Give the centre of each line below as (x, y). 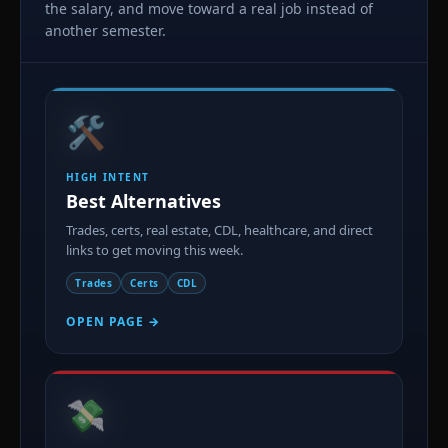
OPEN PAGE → (113, 321)
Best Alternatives (143, 200)
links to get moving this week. (154, 249)
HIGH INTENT (108, 176)
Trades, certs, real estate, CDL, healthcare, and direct (219, 229)
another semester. (105, 30)
